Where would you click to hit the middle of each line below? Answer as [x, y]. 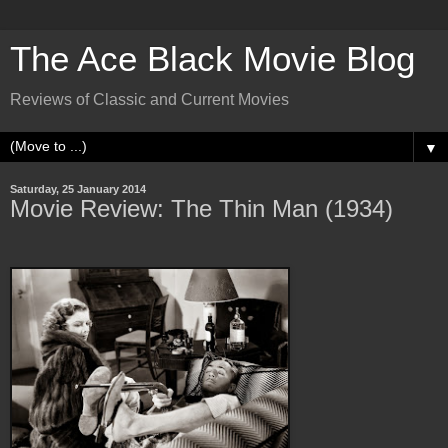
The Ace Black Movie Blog [212, 59]
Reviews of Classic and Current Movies [149, 99]
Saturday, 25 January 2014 [78, 189]
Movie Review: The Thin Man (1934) [201, 208]
